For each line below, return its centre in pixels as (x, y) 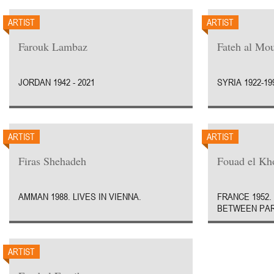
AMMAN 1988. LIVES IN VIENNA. (80, 196)
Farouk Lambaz (53, 46)
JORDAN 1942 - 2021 (57, 82)
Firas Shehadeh (52, 161)
